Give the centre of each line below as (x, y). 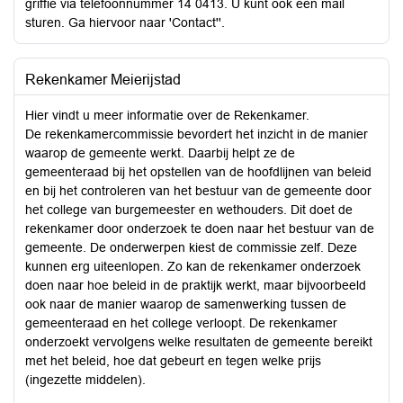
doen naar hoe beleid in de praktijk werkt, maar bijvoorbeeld (196, 285)
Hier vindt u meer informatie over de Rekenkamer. (167, 115)
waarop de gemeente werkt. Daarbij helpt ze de (160, 153)
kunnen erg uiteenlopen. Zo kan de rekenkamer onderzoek (193, 266)
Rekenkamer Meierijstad (103, 80)
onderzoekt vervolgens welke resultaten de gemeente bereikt (199, 342)
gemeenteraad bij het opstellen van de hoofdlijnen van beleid (198, 172)
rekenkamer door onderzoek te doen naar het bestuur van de (200, 228)
